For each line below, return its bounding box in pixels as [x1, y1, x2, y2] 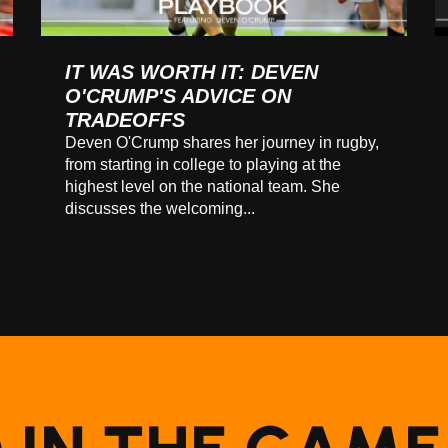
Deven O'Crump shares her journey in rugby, [64, 134, 379, 152]
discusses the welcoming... [64, 200, 255, 218]
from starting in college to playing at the [64, 156, 341, 174]
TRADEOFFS [64, 109, 185, 132]
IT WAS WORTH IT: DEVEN [64, 61, 318, 84]
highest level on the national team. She [64, 178, 340, 196]
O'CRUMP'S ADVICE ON [64, 85, 291, 108]
